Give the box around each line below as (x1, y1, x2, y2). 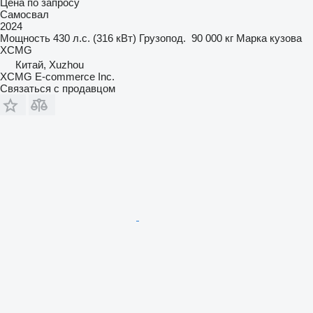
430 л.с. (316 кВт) (53, 31, 136, 44)
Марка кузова (236, 31, 302, 44)
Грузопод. (139, 31, 186, 44)
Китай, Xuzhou (15, 58, 84, 71)
